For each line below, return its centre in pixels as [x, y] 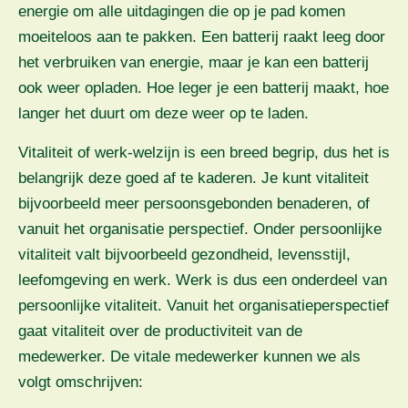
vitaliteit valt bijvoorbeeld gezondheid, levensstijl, [184, 254]
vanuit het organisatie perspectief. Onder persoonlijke [200, 229]
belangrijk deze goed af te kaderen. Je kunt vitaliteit [194, 178]
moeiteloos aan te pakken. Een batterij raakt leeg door [202, 37]
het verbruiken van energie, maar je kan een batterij [194, 63]
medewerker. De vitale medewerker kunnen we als [189, 356]
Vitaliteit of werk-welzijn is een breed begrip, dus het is [204, 152]
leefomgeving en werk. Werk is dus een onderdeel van [203, 280]
